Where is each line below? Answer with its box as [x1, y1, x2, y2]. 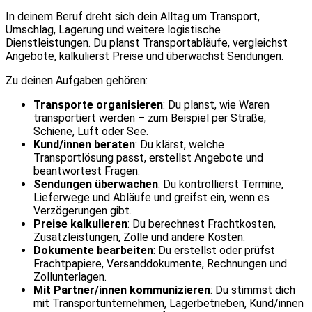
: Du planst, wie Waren [163, 97, 270, 111]
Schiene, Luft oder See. [33, 124, 148, 138]
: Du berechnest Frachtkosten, [127, 217, 276, 231]
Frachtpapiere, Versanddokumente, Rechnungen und [33, 256, 287, 270]
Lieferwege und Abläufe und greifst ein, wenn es [33, 190, 270, 204]
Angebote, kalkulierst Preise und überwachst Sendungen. [6, 49, 283, 63]
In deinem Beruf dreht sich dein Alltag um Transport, [6, 9, 260, 23]
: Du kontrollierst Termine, [158, 177, 283, 191]
